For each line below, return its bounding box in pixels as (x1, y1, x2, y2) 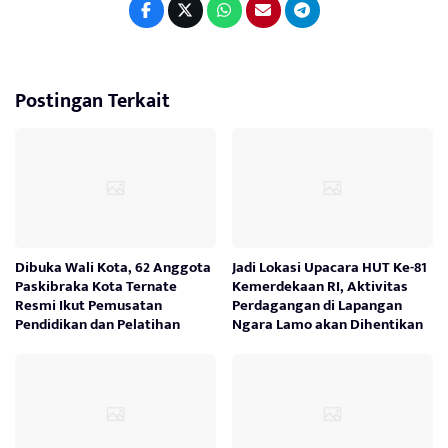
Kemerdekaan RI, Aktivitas (232, 274, 409, 300)
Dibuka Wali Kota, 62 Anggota (15, 255, 211, 281)
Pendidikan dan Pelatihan (15, 312, 180, 338)
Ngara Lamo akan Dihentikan (232, 312, 424, 338)
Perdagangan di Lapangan (232, 293, 403, 319)
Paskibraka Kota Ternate (15, 274, 177, 300)
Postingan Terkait (15, 84, 170, 119)
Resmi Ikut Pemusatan (15, 293, 162, 319)
